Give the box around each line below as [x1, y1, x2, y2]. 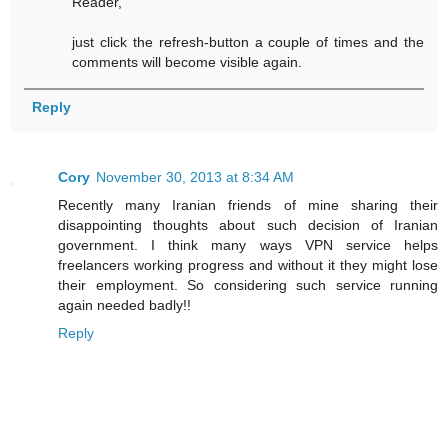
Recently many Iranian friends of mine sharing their [58, 197, 438, 214]
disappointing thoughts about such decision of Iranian [58, 217, 438, 234]
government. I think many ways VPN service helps [58, 237, 438, 254]
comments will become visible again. [72, 54, 303, 71]
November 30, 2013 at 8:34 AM [96, 169, 294, 186]
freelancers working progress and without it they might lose [58, 257, 438, 274]
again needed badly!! [58, 297, 191, 314]
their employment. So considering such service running [58, 277, 438, 294]
